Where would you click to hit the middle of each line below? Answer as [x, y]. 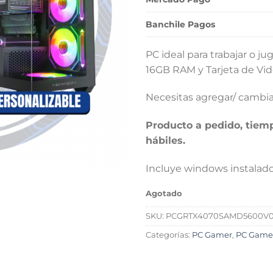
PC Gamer [212, 235]
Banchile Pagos [180, 24]
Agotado [164, 193]
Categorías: [169, 235]
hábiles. [165, 141]
